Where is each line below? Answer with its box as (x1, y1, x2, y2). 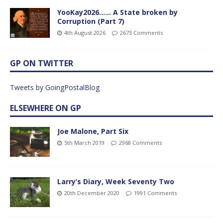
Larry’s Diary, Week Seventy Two (57, 176, 174, 186)
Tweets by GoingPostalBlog (10, 82, 100, 92)
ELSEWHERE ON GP (10, 102, 81, 113)
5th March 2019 (64, 138, 105, 146)
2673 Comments (120, 28, 163, 36)
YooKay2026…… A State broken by (57, 7, 178, 17)
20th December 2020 (64, 189, 119, 197)
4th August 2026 (64, 28, 106, 36)
